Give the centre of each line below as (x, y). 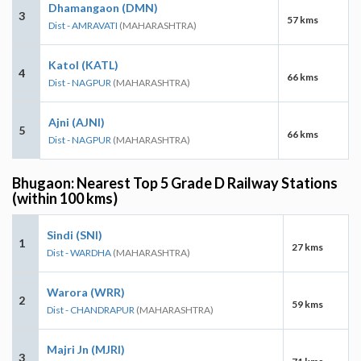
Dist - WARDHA (79, 252)
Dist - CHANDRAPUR (91, 309)
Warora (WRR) (86, 292)
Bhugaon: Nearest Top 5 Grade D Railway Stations (175, 183)
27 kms (307, 247)
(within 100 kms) (65, 198)
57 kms (303, 19)
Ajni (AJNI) (77, 122)
